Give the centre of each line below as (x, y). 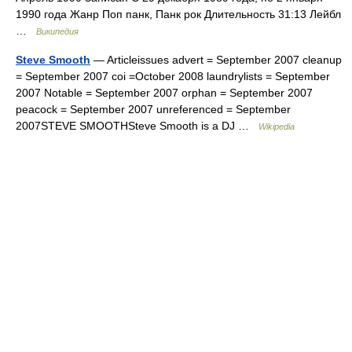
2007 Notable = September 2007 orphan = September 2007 (164, 93)
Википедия (57, 31)
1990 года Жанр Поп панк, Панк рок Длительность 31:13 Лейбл (178, 14)
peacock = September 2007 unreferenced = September (153, 109)
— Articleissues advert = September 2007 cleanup (216, 60)
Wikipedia (277, 126)
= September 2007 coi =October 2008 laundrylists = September (173, 76)
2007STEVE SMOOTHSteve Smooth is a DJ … (137, 126)
